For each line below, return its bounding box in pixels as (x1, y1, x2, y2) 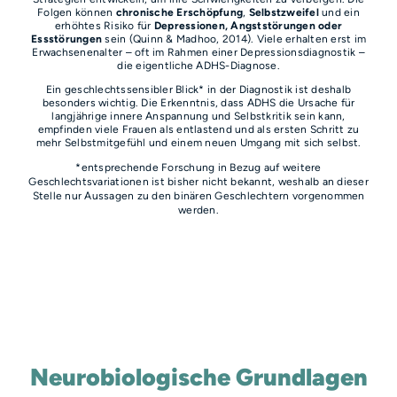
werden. (178, 203, 219, 216)
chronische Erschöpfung (115, 5, 244, 19)
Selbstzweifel (248, 5, 319, 19)
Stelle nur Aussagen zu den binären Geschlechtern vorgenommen (32, 189, 365, 202)
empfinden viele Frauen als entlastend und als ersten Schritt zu (37, 122, 360, 136)
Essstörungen (31, 32, 102, 46)
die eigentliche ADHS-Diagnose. (117, 58, 280, 73)
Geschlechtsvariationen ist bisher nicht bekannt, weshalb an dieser (28, 175, 369, 188)
